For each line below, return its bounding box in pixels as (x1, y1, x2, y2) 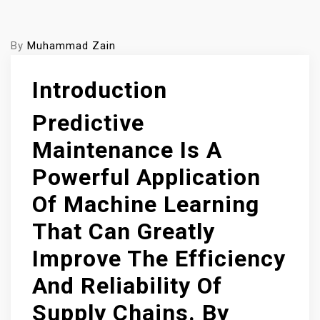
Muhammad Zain (27, 39, 116, 52)
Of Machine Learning (32, 191, 259, 218)
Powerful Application (32, 164, 261, 191)
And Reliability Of (32, 272, 222, 299)
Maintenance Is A (32, 136, 222, 164)
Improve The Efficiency (32, 245, 286, 272)
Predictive (32, 109, 144, 136)
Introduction (32, 76, 167, 104)
